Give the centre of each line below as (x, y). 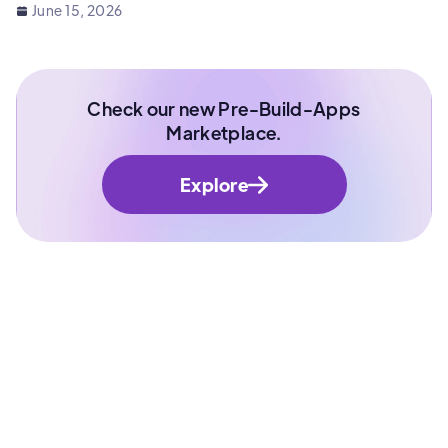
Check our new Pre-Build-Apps (224, 109)
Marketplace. (224, 133)
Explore (214, 185)
